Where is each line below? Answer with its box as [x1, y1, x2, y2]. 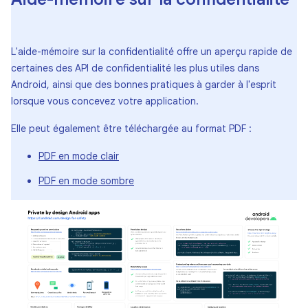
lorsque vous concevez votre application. [11, 95, 199, 107]
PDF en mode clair [38, 150, 119, 162]
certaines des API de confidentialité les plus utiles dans [11, 62, 259, 74]
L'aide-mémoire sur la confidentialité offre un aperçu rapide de [11, 45, 292, 58]
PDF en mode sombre [38, 175, 134, 187]
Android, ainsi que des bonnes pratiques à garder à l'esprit [11, 78, 276, 91]
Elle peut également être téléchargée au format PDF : [11, 122, 252, 135]
